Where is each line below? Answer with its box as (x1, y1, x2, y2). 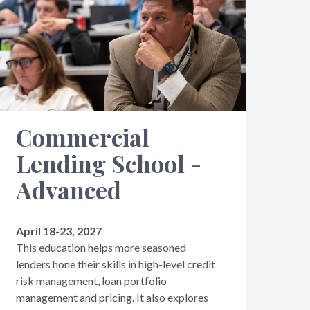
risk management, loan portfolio (15, 273, 167, 287)
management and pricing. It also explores (15, 290, 208, 304)
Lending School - (15, 147, 201, 179)
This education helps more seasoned (15, 240, 186, 254)
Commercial (15, 120, 149, 153)
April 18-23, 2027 (15, 224, 102, 237)
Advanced (15, 173, 121, 206)
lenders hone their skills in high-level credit (15, 257, 215, 271)
